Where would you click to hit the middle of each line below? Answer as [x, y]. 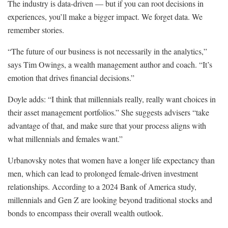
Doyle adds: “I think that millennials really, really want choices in [112, 99]
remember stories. [36, 30]
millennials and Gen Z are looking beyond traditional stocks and [110, 199]
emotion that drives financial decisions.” [71, 77]
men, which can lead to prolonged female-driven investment [103, 173]
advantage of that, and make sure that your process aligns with [107, 125]
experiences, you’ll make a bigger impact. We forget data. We [105, 16]
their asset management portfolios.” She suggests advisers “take [108, 112]
